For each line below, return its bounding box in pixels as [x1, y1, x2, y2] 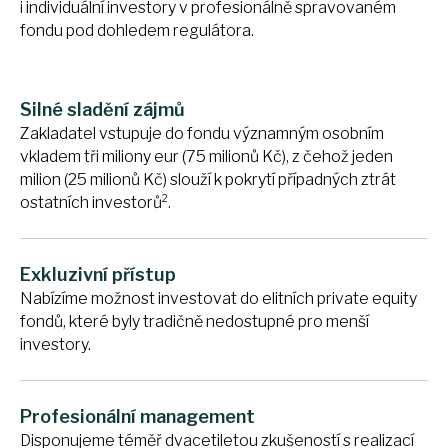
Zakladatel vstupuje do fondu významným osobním [20, 123, 384, 143]
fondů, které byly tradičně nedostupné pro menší [20, 312, 369, 332]
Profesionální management [20, 406, 255, 428]
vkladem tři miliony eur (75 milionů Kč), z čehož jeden [20, 146, 393, 166]
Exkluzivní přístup [20, 264, 176, 286]
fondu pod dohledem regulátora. [20, 20, 254, 40]
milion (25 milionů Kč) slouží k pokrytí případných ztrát [20, 169, 396, 189]
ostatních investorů [20, 193, 162, 213]
